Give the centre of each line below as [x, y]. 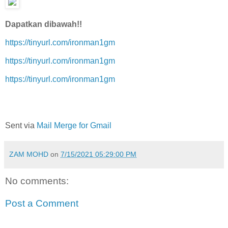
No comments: [37, 181]
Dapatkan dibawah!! [44, 24]
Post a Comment [42, 203]
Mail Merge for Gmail [74, 126]
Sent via [21, 126]
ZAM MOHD [29, 154]
